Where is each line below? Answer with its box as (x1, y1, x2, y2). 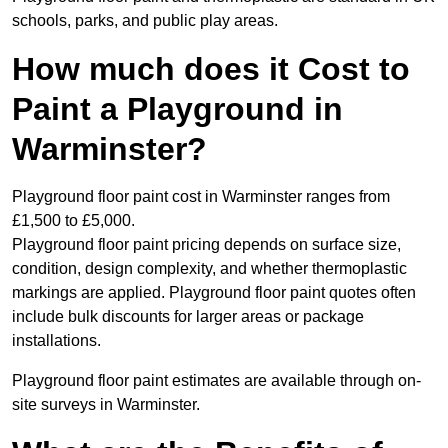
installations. (12, 332, 101, 350)
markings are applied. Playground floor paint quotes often (12, 284, 416, 302)
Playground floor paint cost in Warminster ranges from (12, 188, 390, 206)
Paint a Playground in (12, 91, 343, 128)
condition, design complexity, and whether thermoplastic (12, 260, 407, 278)
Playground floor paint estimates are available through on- (12, 372, 421, 390)
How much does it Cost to (12, 51, 410, 88)
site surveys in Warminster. (12, 396, 200, 414)
